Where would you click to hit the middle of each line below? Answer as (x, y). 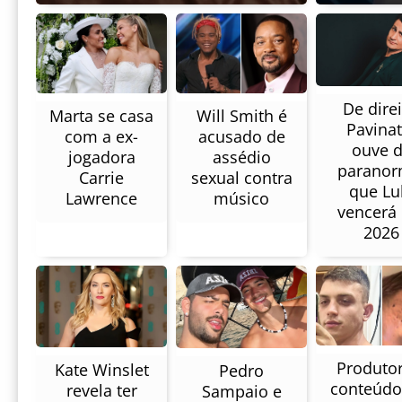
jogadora (101, 157)
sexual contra (241, 177)
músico (241, 198)
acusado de (241, 136)
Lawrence (101, 199)
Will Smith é (241, 115)
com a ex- (101, 137)
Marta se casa (101, 116)
